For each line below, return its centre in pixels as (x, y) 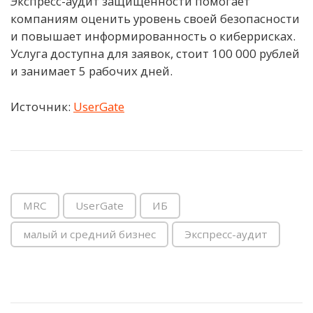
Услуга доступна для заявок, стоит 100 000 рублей (155, 54)
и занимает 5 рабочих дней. (92, 71)
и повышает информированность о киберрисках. (153, 36)
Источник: (42, 106)
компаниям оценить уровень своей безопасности (155, 19)
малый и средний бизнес (89, 234)
